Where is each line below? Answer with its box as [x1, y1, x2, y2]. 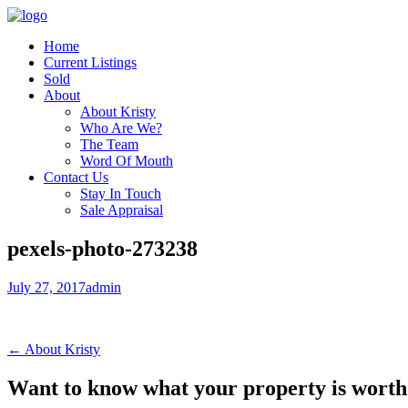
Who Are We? [80, 120, 162, 136]
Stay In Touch [80, 186, 161, 201]
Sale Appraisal [80, 202, 163, 218]
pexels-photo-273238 [7, 236, 198, 260]
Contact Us [44, 169, 108, 185]
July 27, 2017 [7, 279, 86, 295]
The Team [80, 137, 138, 152]
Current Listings [44, 55, 137, 70]
